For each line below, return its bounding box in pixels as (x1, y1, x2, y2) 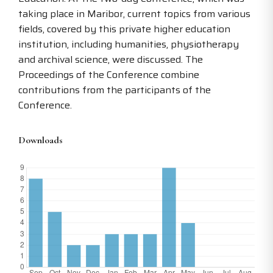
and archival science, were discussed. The (18, 52, 203, 68)
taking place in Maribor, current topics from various (18, 6, 250, 22)
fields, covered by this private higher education (18, 21, 230, 37)
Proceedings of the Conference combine (18, 67, 199, 83)
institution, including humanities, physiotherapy (18, 37, 239, 52)
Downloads (18, 134, 63, 147)
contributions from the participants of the (18, 82, 211, 98)
